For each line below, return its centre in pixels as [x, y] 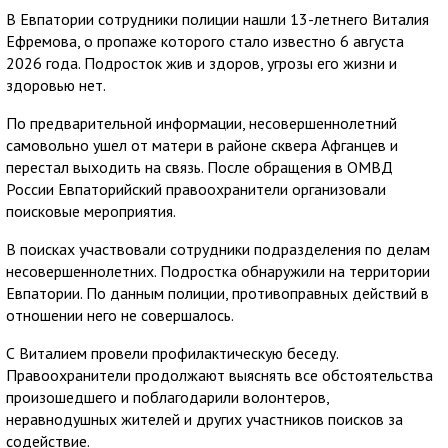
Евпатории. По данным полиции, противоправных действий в [217, 292]
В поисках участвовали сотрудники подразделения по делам [218, 248]
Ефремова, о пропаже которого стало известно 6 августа [205, 40]
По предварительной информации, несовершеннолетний [201, 122]
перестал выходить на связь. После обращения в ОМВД [199, 166]
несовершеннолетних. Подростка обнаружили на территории [218, 270]
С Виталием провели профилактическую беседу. [172, 352]
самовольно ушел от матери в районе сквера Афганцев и [202, 144]
